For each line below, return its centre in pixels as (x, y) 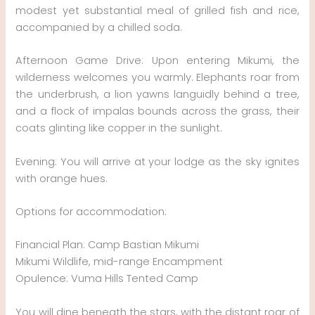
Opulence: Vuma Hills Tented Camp (107, 279)
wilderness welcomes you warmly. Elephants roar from (157, 78)
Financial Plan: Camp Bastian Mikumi (108, 245)
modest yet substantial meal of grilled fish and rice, (157, 11)
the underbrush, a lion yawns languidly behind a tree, (157, 95)
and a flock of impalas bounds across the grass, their (157, 111)
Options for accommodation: (91, 212)
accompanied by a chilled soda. (99, 28)
